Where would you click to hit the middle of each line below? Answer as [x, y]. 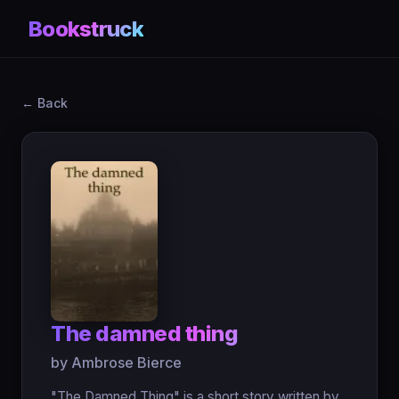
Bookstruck [86, 28]
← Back [45, 103]
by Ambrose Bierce [116, 362]
